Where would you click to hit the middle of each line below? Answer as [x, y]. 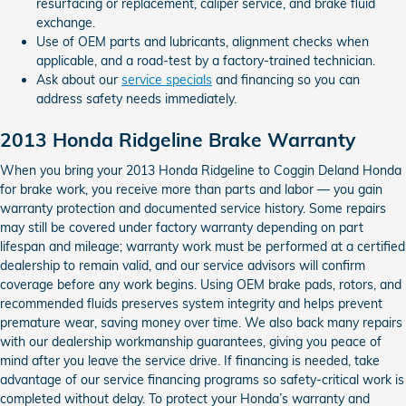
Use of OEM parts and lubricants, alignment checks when [203, 42]
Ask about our [79, 80]
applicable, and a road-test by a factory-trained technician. [206, 61]
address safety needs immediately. [136, 99]
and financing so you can [286, 80]
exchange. [66, 23]
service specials [167, 80]
